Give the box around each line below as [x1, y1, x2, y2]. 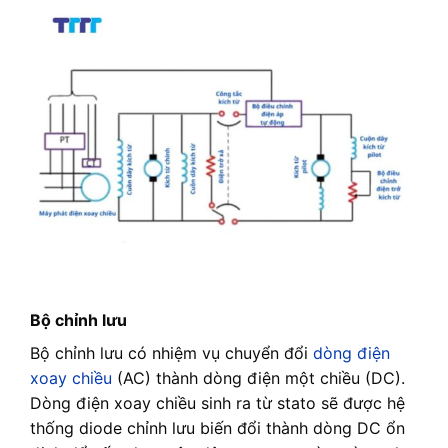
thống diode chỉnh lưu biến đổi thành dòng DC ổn [30, 418, 405, 439]
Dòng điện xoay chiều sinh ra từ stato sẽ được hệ [30, 393, 405, 414]
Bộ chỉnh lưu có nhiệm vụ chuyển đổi [30, 343, 313, 364]
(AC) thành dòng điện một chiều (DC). [112, 368, 405, 389]
